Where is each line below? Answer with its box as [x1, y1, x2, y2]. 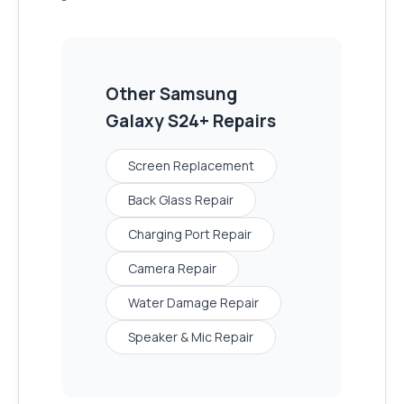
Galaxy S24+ [106, 109, 209, 133]
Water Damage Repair [128, 294, 259, 312]
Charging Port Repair [128, 225, 252, 243]
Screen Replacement [128, 157, 254, 175]
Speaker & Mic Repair [128, 328, 253, 346]
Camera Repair [128, 260, 216, 278]
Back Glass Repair [128, 191, 234, 209]
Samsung [160, 82, 237, 106]
